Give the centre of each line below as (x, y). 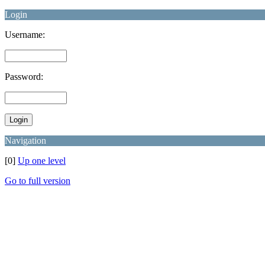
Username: (25, 35)
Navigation (25, 140)
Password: (24, 77)
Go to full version (38, 181)
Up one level (42, 161)
